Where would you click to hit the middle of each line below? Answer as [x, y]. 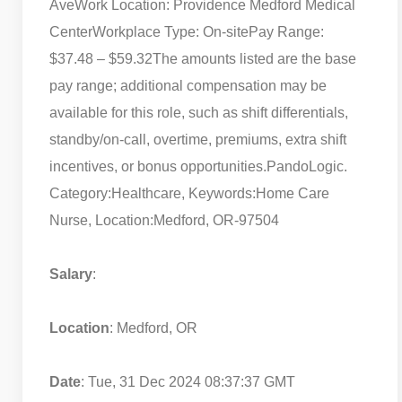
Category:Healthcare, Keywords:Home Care [189, 193]
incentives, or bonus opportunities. [158, 166]
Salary [71, 274]
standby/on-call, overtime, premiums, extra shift [198, 139]
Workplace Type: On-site [170, 31]
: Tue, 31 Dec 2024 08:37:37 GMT [188, 381]
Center [71, 31]
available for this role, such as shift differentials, [199, 112]
